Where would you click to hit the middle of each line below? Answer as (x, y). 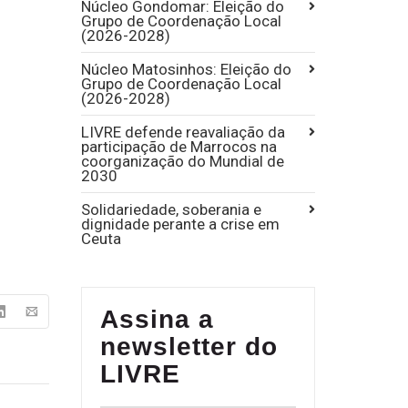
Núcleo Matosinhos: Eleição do (186, 69)
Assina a (157, 319)
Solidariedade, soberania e (171, 209)
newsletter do (189, 347)
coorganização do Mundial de (182, 161)
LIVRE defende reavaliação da (183, 132)
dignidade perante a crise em (180, 224)
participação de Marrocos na (178, 147)
